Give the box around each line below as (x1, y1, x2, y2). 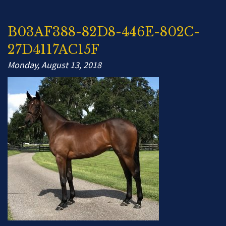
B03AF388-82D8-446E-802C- (8, 24, 200, 40)
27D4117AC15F (8, 42, 99, 58)
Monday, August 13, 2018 (8, 59, 101, 71)
